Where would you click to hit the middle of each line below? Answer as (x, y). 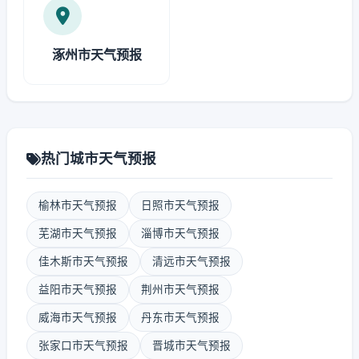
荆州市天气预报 (180, 289)
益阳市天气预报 (78, 289)
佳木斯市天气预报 (83, 261)
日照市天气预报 (180, 205)
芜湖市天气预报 (78, 233)
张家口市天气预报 (83, 345)
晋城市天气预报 (192, 345)
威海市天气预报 (78, 317)
